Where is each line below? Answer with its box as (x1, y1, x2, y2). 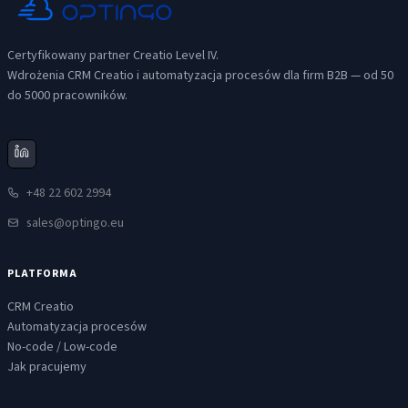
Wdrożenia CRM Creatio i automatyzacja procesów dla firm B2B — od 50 (7, 66, 393, 85)
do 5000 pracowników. (7, 86, 127, 105)
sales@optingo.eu (26, 214, 124, 233)
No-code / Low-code (7, 338, 117, 357)
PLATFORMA (7, 266, 77, 282)
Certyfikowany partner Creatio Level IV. (7, 46, 219, 65)
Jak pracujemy (7, 358, 87, 377)
